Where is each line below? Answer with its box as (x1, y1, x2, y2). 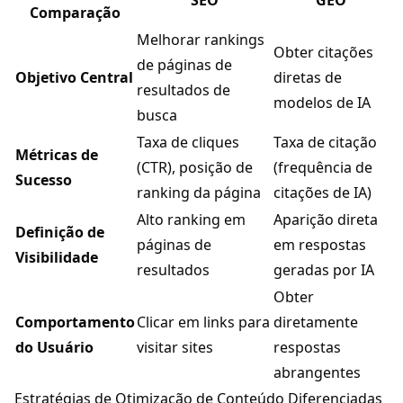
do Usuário (15, 337, 94, 358)
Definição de (15, 222, 104, 243)
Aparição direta (273, 210, 378, 230)
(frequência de (273, 157, 372, 178)
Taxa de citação (273, 132, 377, 153)
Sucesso (15, 170, 72, 191)
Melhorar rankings (137, 30, 264, 50)
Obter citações (273, 42, 373, 63)
